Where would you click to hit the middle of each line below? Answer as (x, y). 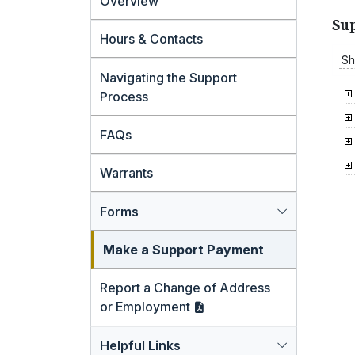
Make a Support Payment (184, 250)
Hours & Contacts (152, 39)
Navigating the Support (169, 77)
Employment (155, 307)
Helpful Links (141, 345)
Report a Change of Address (185, 288)
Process (124, 96)
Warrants (127, 173)
